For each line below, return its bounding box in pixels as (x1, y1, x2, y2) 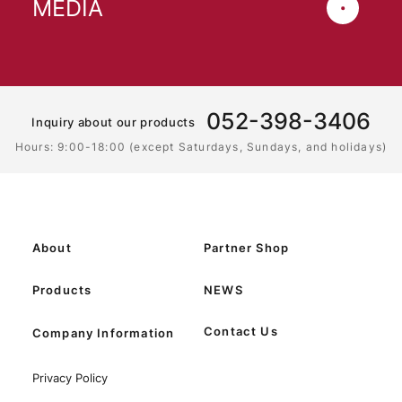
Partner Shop (203, 240, 290, 255)
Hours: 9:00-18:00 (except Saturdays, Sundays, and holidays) (14, 139, 388, 153)
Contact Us (203, 324, 278, 339)
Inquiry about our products (31, 114, 196, 129)
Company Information (31, 326, 175, 341)
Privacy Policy (31, 370, 108, 385)
